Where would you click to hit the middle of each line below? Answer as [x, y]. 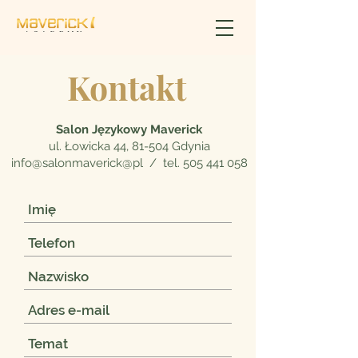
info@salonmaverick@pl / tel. [97, 163]
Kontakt [127, 87]
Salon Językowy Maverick [129, 129]
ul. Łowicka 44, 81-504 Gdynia [129, 146]
